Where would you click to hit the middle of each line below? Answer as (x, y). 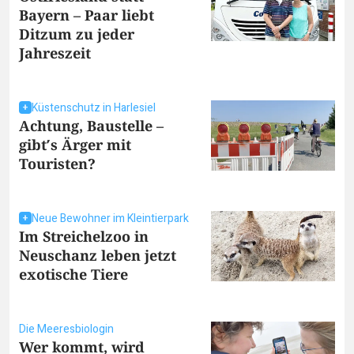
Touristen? (57, 164)
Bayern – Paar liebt (87, 15)
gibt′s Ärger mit (75, 145)
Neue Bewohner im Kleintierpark (110, 219)
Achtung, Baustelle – (91, 126)
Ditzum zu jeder (77, 34)
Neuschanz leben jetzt (98, 256)
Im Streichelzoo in (84, 237)
